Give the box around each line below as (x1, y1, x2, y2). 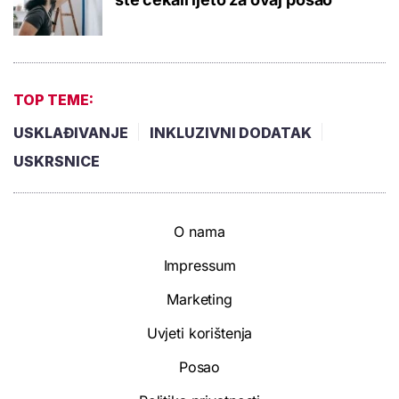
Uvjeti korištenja (146, 323, 253, 342)
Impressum (163, 256, 236, 274)
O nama (174, 222, 225, 240)
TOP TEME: (13, 90, 94, 109)
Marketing (167, 289, 232, 308)
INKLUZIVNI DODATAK (150, 123, 312, 142)
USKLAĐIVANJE (13, 123, 128, 142)
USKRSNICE (13, 151, 100, 170)
